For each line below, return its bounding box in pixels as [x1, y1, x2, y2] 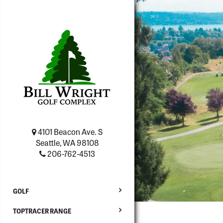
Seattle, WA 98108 [35, 136, 99, 149]
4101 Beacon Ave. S [36, 125, 103, 138]
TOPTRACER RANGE [13, 206, 71, 216]
